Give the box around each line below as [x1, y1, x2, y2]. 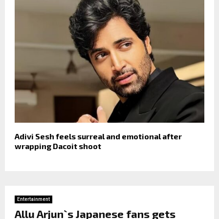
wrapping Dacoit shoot [15, 141, 101, 151]
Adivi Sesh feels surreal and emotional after [15, 131, 182, 141]
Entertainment [17, 197, 50, 202]
